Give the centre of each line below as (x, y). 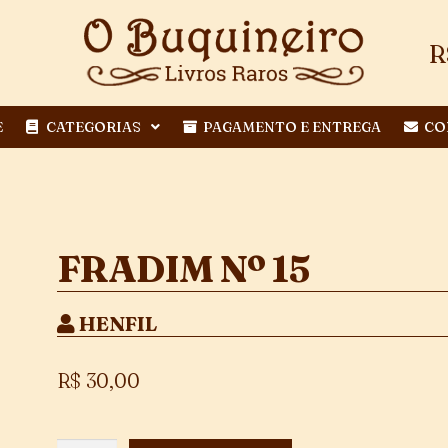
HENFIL (116, 324)
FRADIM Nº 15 (183, 269)
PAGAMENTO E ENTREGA (292, 126)
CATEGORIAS (93, 126)
